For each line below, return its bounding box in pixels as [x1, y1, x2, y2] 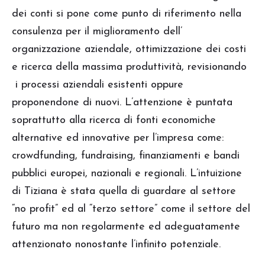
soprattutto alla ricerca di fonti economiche [12, 114, 216, 126]
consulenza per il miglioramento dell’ [12, 25, 182, 37]
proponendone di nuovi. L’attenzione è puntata [12, 96, 232, 108]
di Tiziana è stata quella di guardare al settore [12, 185, 236, 197]
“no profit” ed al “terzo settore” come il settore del [12, 203, 250, 215]
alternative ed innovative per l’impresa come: [12, 132, 224, 144]
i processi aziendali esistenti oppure [12, 79, 183, 91]
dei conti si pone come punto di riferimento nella [12, 8, 241, 20]
